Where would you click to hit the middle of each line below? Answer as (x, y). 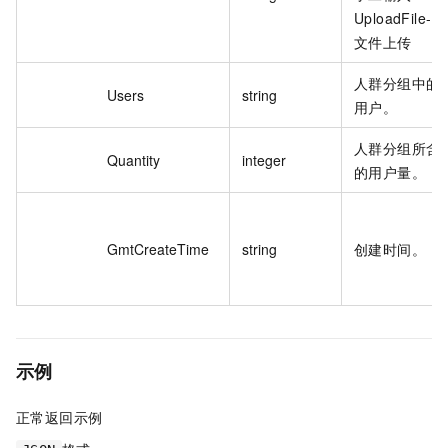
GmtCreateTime (158, 248)
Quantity (133, 159)
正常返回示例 (59, 416)
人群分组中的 (397, 82)
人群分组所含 (397, 147)
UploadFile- (393, 17)
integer (264, 159)
